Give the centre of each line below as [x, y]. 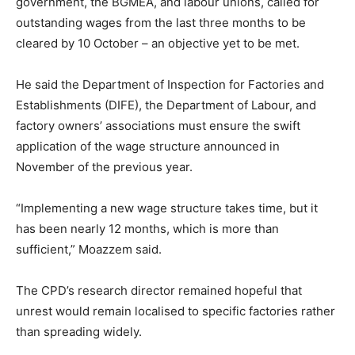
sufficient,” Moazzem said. [89, 249]
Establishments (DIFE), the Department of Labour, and [166, 105]
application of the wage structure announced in [148, 146]
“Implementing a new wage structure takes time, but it [167, 208]
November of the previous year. [104, 166]
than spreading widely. [79, 331]
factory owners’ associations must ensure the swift [158, 125]
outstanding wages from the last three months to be [161, 22]
